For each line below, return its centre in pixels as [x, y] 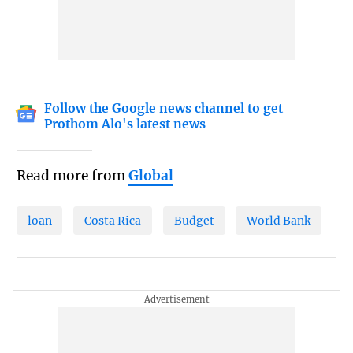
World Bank [279, 220]
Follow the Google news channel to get [164, 109]
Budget [194, 220]
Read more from [72, 176]
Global [150, 176]
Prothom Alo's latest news [125, 124]
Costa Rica [113, 220]
